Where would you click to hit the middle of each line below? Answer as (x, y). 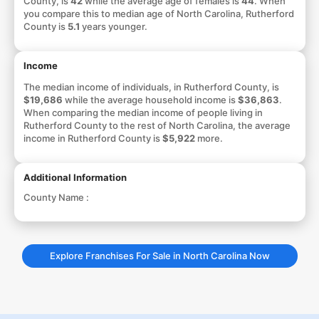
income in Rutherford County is (93, 138)
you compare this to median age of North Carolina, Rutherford (158, 13)
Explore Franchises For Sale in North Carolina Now (159, 255)
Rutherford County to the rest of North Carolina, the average (157, 125)
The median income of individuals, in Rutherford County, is (151, 87)
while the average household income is (150, 99)
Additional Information (75, 177)
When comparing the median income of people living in (143, 112)
